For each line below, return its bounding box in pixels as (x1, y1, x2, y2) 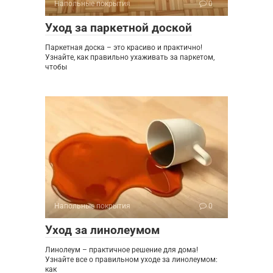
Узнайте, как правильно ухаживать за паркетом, (45, 52, 214, 62)
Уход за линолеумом (45, 222, 160, 237)
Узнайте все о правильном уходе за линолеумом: (45, 255, 218, 264)
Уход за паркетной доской (45, 20, 192, 35)
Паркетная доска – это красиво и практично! (45, 43, 202, 52)
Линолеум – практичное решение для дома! (45, 245, 198, 254)
